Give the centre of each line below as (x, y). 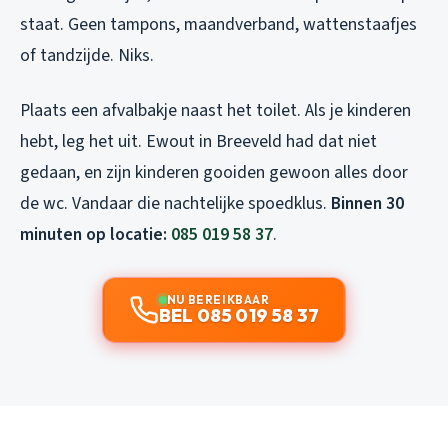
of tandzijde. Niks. (87, 55)
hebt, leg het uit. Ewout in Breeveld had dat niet (198, 141)
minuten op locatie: (95, 234)
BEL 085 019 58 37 (239, 315)
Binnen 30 (367, 203)
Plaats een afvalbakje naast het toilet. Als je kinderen (215, 110)
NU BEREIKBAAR (218, 299)
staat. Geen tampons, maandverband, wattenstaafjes (218, 24)
